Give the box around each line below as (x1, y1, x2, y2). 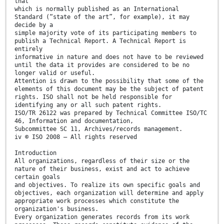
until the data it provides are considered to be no (14, 61, 189, 69)
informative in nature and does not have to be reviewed (14, 53, 203, 61)
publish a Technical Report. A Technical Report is (14, 37, 186, 45)
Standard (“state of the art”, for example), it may (14, 13, 189, 21)
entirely (14, 45, 42, 53)
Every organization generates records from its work (14, 213, 189, 221)
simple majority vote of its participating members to (14, 29, 196, 37)
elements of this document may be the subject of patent (14, 85, 203, 93)
